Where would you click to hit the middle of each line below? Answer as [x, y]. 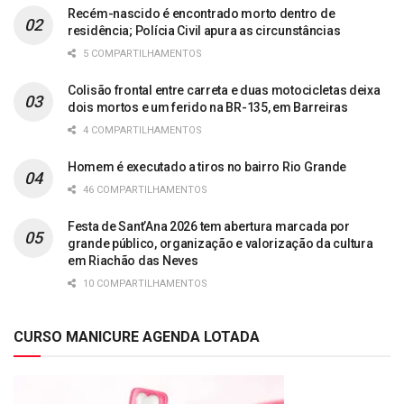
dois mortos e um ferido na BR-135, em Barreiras [208, 107]
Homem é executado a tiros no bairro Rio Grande [207, 166]
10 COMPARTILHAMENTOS [144, 283]
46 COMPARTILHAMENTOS [144, 189]
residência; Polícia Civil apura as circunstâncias [204, 30]
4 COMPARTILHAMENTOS [141, 130]
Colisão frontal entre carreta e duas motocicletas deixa [224, 90]
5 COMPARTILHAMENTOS [141, 53]
